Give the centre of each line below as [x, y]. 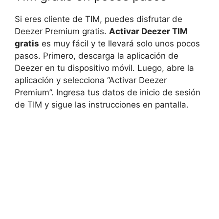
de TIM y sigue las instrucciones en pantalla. [102, 105]
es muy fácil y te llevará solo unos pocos [120, 44]
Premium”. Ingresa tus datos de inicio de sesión [108, 93]
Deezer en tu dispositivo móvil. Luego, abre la [104, 68]
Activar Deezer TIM [148, 32]
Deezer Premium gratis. [62, 32]
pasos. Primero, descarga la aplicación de [97, 56]
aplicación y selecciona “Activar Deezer [91, 80]
